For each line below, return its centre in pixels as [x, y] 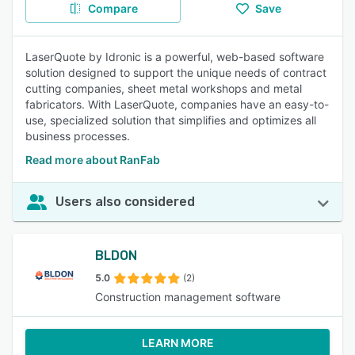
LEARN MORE [177, 343]
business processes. [78, 136]
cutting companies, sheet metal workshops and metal [164, 88]
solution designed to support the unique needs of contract [176, 73]
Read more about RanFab [93, 160]
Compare [113, 8]
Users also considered [125, 202]
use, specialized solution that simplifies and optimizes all [171, 120]
